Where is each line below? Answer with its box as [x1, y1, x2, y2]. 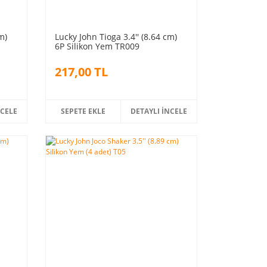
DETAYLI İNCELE [131, 105, 188, 116]
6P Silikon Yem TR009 [54, 40, 139, 52]
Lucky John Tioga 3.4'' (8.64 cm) [54, 30, 177, 42]
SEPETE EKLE [61, 105, 106, 116]
